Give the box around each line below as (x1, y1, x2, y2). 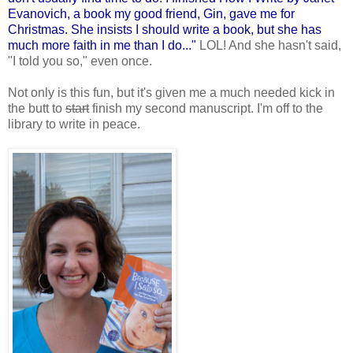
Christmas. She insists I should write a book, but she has (8, 23, 321, 37)
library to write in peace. (8, 117, 140, 132)
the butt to (8, 102, 65, 116)
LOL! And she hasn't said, (196, 39, 341, 53)
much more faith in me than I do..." (8, 39, 196, 53)
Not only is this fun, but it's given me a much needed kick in (8, 86, 335, 100)
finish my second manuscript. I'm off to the (89, 102, 323, 116)
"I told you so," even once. (8, 54, 152, 69)
